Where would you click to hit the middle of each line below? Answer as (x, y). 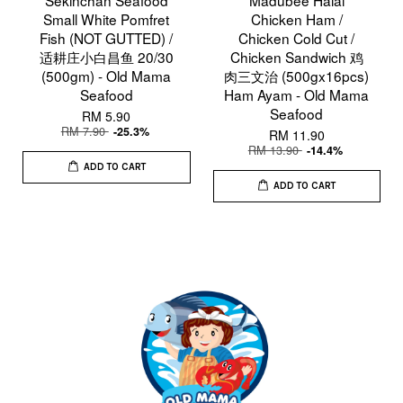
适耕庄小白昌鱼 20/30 (106, 56)
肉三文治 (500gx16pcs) (297, 75)
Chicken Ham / (296, 18)
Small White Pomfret (107, 18)
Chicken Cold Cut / (297, 37)
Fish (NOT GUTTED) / (107, 37)
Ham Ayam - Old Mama (297, 94)
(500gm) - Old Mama (107, 75)
